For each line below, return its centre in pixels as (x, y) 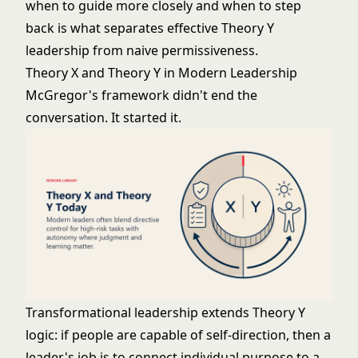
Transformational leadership (112, 312)
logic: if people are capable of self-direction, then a (178, 335)
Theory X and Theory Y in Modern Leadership (161, 73)
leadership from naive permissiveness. (142, 50)
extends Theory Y (252, 312)
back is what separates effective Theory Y (150, 28)
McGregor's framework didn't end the (141, 95)
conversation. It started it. (103, 117)
